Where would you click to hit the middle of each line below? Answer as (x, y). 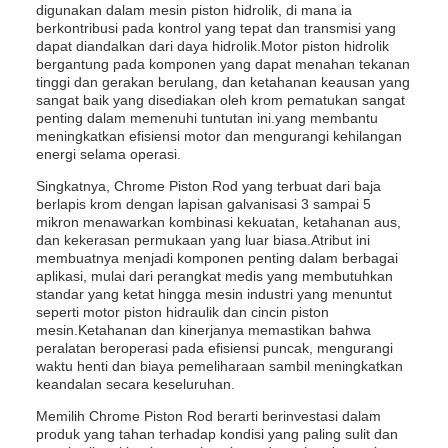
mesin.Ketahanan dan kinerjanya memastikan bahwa (203, 330)
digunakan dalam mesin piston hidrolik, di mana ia (194, 10)
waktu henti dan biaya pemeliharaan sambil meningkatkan (219, 366)
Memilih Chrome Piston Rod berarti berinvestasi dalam (208, 416)
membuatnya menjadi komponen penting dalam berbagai (217, 258)
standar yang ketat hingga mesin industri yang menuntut (214, 294)
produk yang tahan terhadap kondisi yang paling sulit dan (217, 434)
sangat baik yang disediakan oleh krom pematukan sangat (220, 100)
